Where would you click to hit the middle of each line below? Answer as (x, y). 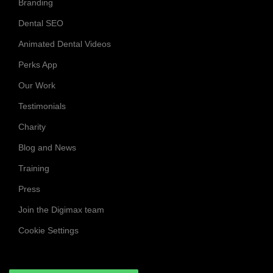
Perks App (38, 65)
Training (34, 168)
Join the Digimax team (61, 210)
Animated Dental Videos (65, 44)
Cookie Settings (48, 231)
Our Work (37, 86)
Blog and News (47, 148)
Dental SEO (41, 23)
